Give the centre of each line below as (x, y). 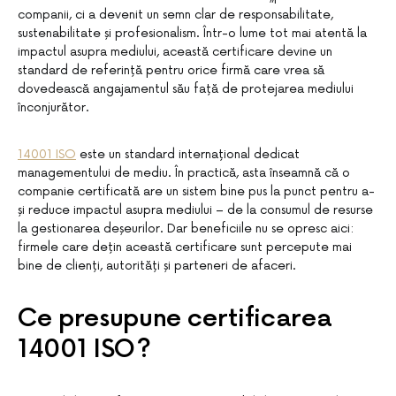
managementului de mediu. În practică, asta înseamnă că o (184, 173)
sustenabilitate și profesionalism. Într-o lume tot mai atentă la (192, 34)
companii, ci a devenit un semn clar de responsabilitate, (175, 15)
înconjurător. (53, 108)
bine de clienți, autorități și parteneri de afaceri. (157, 266)
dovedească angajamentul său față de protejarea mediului (186, 89)
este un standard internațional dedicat (188, 155)
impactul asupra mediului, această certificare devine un (175, 52)
